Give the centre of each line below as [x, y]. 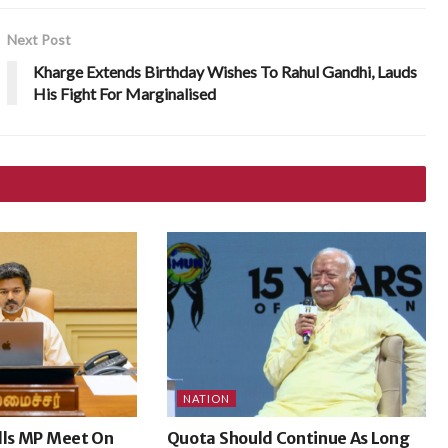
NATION [206, 398]
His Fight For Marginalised [125, 93]
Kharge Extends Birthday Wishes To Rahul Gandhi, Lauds [225, 71]
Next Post [39, 39]
